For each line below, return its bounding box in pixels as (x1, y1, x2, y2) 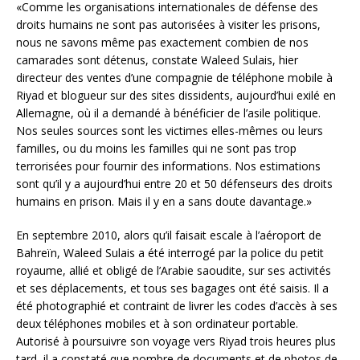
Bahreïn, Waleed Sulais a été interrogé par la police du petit (16, 245, 324, 260)
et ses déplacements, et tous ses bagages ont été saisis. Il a (16, 280, 329, 296)
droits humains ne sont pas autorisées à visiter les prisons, (16, 17, 321, 32)
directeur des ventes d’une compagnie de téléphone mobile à (16, 70, 333, 85)
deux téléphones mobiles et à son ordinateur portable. (16, 316, 298, 331)
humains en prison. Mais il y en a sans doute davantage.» (16, 194, 312, 209)
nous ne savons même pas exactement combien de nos (16, 35, 309, 50)
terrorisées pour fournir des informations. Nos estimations (16, 158, 321, 174)
